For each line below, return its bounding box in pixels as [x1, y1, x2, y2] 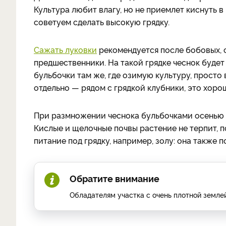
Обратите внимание [70, 172, 159, 184]
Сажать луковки [34, 44, 97, 55]
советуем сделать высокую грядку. [34, 16, 169, 27]
